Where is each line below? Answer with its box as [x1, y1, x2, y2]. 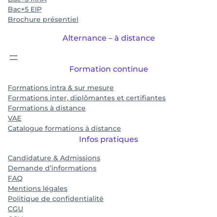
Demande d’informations [8, 164, 96, 172]
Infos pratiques [79, 135, 138, 144]
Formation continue [69, 64, 148, 74]
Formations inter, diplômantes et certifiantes [8, 93, 166, 102]
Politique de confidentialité [8, 194, 104, 203]
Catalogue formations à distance [8, 124, 121, 133]
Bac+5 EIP [8, 5, 42, 14]
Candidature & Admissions [8, 154, 100, 162]
